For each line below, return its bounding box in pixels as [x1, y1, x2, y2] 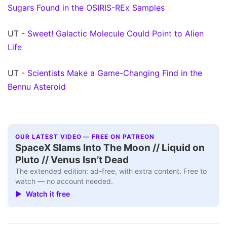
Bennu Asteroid [8, 81, 66, 92]
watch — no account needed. [15, 177, 113, 186]
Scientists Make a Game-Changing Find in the [27, 67, 202, 78]
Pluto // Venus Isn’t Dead [15, 154, 129, 166]
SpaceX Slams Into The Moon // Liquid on [15, 142, 205, 154]
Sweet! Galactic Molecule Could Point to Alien [27, 28, 204, 39]
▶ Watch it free [15, 189, 70, 198]
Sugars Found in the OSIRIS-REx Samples [8, 2, 165, 13]
